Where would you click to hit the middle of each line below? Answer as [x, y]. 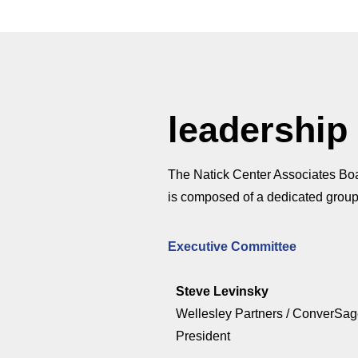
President [204, 336]
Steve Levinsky [222, 292]
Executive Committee [232, 247]
